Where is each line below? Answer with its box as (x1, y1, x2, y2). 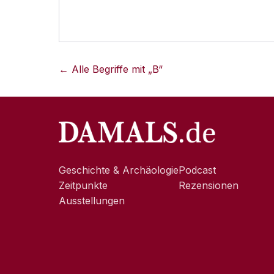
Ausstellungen (59, 194, 125, 207)
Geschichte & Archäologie (59, 164, 179, 176)
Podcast (179, 164, 216, 176)
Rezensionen (179, 179, 239, 191)
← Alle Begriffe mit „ (59, 63, 152, 75)
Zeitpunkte (59, 179, 108, 191)
